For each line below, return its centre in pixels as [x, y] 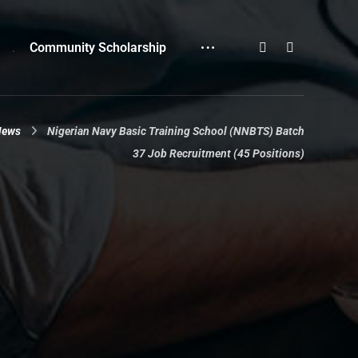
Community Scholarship [98, 48]
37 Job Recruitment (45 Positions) [218, 153]
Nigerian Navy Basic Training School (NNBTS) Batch [175, 131]
